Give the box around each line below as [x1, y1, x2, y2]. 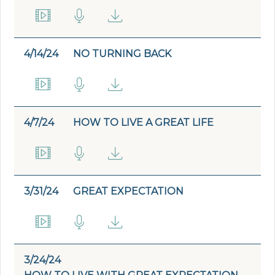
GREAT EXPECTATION [73, 185, 184, 198]
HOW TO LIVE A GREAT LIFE [73, 117, 214, 129]
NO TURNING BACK [73, 48, 172, 60]
